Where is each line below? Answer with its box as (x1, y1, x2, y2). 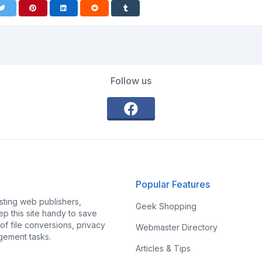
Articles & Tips (136, 243, 191, 253)
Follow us (111, 75, 151, 87)
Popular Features (136, 178, 210, 190)
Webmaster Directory (136, 222, 218, 232)
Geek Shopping (136, 201, 196, 211)
